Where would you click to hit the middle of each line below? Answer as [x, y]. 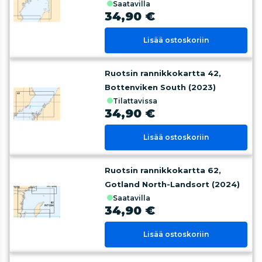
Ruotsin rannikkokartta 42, [163, 73]
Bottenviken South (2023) [161, 87]
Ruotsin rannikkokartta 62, [163, 170]
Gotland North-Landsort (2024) [173, 184]
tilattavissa [138, 101]
